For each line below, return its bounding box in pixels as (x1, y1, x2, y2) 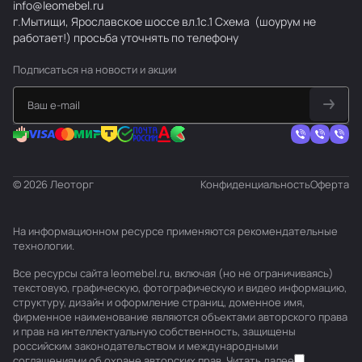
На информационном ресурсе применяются (13, 224, 238, 238)
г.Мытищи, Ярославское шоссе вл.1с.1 (13, 14, 215, 29)
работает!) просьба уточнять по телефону (13, 30, 241, 45)
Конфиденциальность (200, 177, 310, 192)
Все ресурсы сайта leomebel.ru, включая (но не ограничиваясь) (13, 266, 334, 280)
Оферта (310, 177, 349, 192)
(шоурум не (250, 14, 316, 29)
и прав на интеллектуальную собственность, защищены (13, 324, 296, 339)
